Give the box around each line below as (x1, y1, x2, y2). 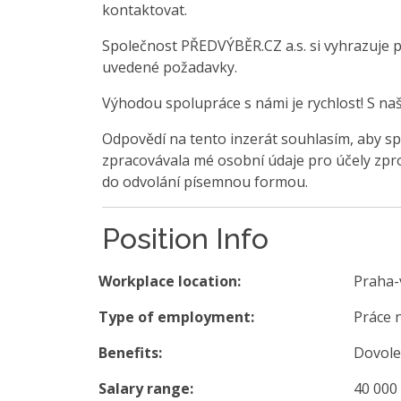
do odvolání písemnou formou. (102, 171, 308, 192)
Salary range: (98, 378, 193, 398)
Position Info (102, 221, 269, 255)
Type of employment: (98, 306, 254, 327)
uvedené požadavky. (102, 56, 237, 77)
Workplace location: (98, 270, 241, 291)
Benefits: (98, 342, 162, 363)
